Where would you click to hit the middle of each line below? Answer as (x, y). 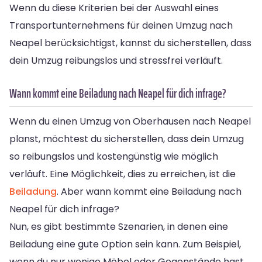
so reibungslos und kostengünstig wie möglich (114, 156)
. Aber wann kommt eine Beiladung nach (149, 191)
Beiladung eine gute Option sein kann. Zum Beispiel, (125, 244)
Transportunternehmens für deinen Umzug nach (121, 25)
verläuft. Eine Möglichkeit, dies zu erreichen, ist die (123, 174)
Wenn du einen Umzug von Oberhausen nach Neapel (130, 121)
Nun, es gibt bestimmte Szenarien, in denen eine (119, 226)
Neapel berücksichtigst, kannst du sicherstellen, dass (130, 43)
